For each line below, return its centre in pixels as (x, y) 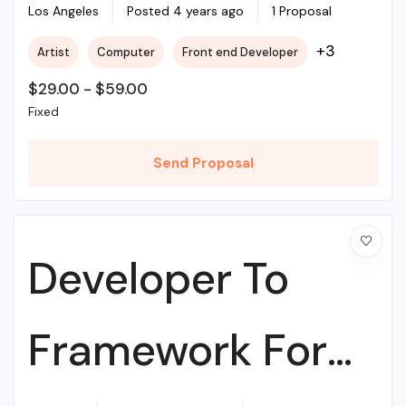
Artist (53, 53)
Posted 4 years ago (185, 11)
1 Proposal (302, 11)
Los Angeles (63, 11)
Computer (126, 53)
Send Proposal (203, 163)
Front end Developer (240, 53)
